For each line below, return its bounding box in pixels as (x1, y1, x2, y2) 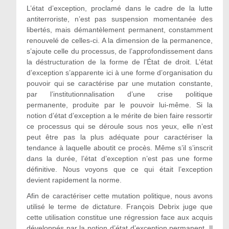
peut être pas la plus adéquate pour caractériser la (26, 133, 213, 141)
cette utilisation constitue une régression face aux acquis (26, 213, 213, 221)
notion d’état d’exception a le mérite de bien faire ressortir (26, 111, 213, 120)
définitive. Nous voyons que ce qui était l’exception (26, 165, 213, 173)
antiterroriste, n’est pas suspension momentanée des (26, 15, 213, 23)
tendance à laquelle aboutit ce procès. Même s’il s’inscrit (26, 144, 213, 152)
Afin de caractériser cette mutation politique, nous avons (26, 192, 213, 200)
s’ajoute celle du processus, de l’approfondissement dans (26, 47, 213, 55)
